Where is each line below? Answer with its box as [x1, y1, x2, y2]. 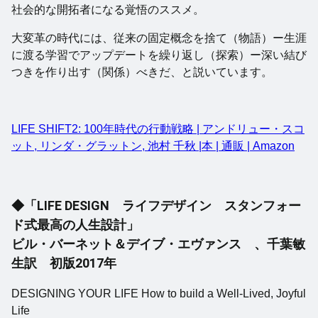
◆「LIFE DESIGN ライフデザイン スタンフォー [11, 197, 301, 213]
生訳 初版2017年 [11, 255, 116, 270]
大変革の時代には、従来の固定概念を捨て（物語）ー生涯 [11, 31, 307, 44]
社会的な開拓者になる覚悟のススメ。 [11, 3, 204, 16]
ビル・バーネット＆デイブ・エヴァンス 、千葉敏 [11, 236, 305, 251]
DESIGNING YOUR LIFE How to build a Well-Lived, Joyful [11, 287, 306, 300]
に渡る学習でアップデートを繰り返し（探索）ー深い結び [11, 48, 307, 61]
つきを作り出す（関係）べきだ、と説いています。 [11, 65, 273, 78]
